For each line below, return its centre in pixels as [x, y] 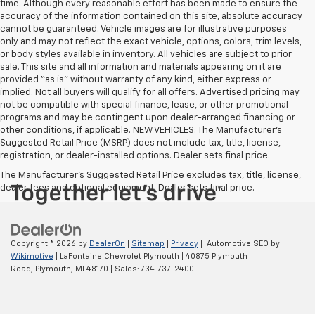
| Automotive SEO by [239, 244]
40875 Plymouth [216, 257]
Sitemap [148, 244]
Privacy [185, 244]
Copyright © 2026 [44, 244]
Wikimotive [32, 257]
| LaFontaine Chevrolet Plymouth [116, 257]
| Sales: [124, 269]
